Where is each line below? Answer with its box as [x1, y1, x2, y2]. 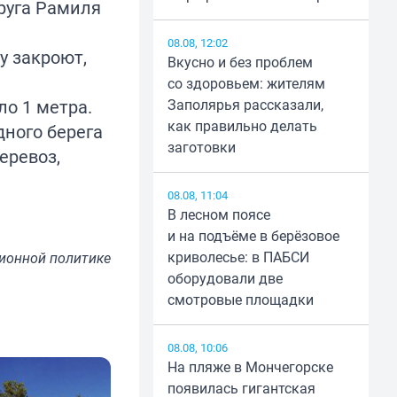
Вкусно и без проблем [167, 52, 313, 73]
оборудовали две [167, 269, 283, 289]
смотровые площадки [167, 290, 314, 310]
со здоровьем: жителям [167, 74, 325, 94]
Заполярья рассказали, [167, 95, 323, 115]
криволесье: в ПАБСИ [167, 247, 309, 268]
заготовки [167, 137, 236, 158]
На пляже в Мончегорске [167, 357, 333, 378]
